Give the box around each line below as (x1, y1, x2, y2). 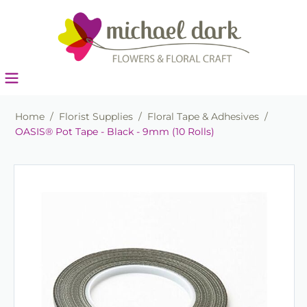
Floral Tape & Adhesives (147, 110, 259, 123)
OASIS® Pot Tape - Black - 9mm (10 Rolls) (15, 125, 214, 138)
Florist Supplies (59, 110, 133, 123)
